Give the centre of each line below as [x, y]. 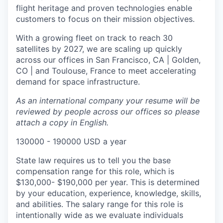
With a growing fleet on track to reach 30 [94, 38]
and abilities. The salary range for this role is [100, 204]
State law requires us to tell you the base [93, 160]
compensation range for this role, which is [95, 171]
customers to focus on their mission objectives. [105, 19]
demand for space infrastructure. [78, 81]
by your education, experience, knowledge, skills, [109, 193]
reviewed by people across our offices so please [108, 111]
